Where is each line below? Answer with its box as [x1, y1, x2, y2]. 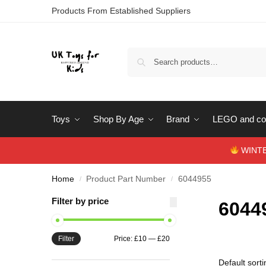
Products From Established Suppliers [52, 6, 191, 15]
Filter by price [52, 196, 109, 206]
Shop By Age [93, 114, 144, 124]
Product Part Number [86, 175, 166, 183]
